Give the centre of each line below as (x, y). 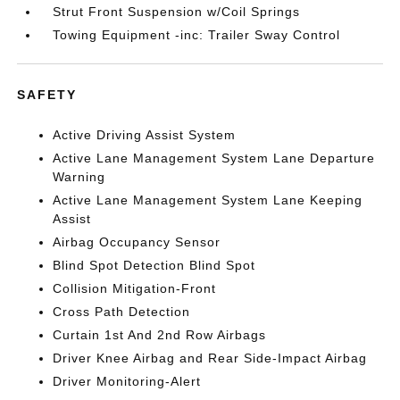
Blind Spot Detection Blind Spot (154, 265)
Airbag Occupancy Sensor (137, 242)
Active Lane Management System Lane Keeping (208, 200)
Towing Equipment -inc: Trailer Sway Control (197, 35)
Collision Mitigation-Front (135, 288)
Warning (79, 177)
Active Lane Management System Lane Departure (214, 158)
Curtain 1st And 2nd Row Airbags (160, 335)
